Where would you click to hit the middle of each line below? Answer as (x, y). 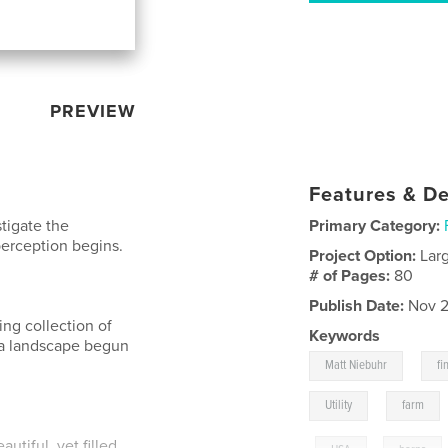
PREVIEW (93, 110)
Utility (339, 405)
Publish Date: (357, 305)
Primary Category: (375, 225)
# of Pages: (352, 275)
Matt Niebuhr (356, 365)
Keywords (345, 335)
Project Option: (365, 255)
